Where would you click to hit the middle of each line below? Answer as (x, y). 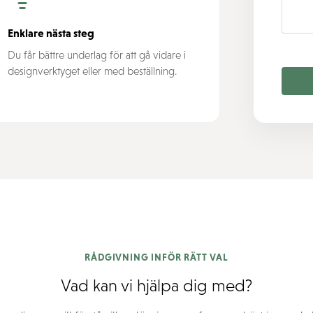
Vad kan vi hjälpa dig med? (156, 285)
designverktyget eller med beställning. (92, 71)
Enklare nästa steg (51, 32)
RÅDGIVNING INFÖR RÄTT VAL (156, 257)
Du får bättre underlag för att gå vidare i (96, 54)
